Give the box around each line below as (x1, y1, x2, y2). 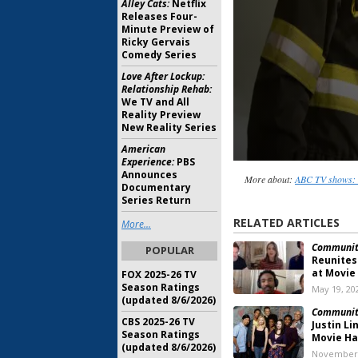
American (121, 142, 165, 156)
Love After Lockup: (121, 70, 205, 83)
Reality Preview (121, 108, 201, 121)
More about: (244, 173, 295, 186)
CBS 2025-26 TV (121, 315, 195, 328)
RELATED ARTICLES (233, 215, 340, 231)
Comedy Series (121, 48, 197, 62)
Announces (121, 168, 177, 181)
